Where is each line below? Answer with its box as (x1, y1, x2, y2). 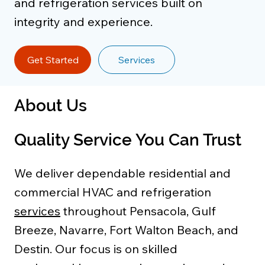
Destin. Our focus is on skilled (14, 241, 177, 257)
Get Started (27, 53, 79, 66)
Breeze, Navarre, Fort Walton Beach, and (14, 222, 238, 238)
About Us (14, 96, 87, 116)
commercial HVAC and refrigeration (14, 185, 211, 200)
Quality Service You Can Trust (14, 130, 241, 150)
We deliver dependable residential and (14, 166, 231, 181)
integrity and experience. (14, 14, 153, 29)
